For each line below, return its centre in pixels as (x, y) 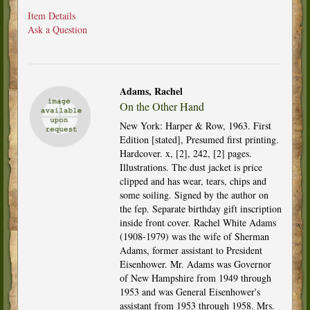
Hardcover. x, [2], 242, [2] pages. (185, 153)
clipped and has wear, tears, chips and (193, 181)
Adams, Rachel (151, 91)
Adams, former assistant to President (191, 250)
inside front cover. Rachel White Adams (198, 222)
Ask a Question (57, 29)
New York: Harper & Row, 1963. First (195, 125)
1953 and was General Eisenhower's (190, 291)
